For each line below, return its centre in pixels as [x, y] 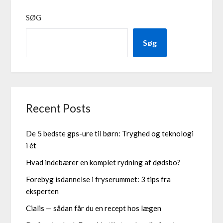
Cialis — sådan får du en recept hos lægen [94, 208]
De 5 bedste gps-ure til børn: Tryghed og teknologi [110, 133]
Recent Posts [58, 108]
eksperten [43, 191]
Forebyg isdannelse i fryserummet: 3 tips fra [99, 179]
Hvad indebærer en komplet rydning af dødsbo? [104, 162]
